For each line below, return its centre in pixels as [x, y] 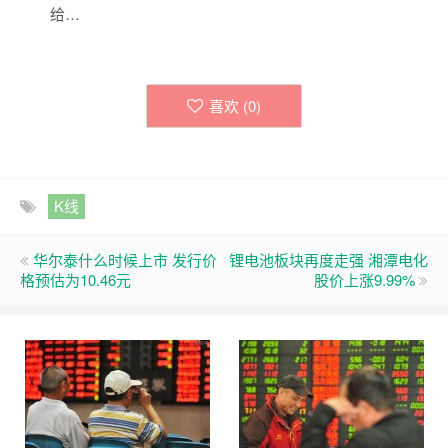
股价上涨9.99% [364, 280]
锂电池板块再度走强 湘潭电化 [328, 260]
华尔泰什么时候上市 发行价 [125, 260]
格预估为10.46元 [75, 280]
